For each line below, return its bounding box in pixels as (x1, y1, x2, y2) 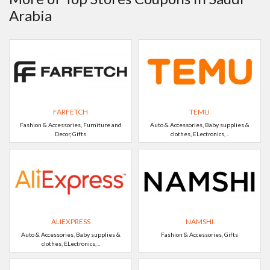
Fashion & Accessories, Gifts (161, 231, 238, 238)
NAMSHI (186, 217, 213, 226)
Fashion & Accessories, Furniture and (19, 121, 122, 128)
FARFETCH (53, 107, 88, 116)
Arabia (9, 7, 52, 24)
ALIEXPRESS (51, 217, 90, 226)
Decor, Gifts (55, 130, 86, 137)
